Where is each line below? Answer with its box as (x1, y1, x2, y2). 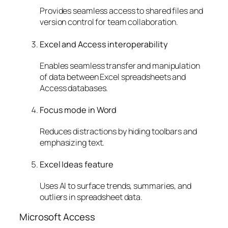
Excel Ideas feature (40, 159, 114, 170)
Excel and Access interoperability (40, 38, 168, 50)
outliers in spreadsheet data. (40, 191, 143, 203)
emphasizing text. (40, 136, 105, 148)
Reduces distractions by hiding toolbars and (40, 125, 197, 137)
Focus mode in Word (40, 104, 117, 116)
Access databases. (40, 82, 108, 94)
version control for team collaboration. (40, 16, 179, 28)
